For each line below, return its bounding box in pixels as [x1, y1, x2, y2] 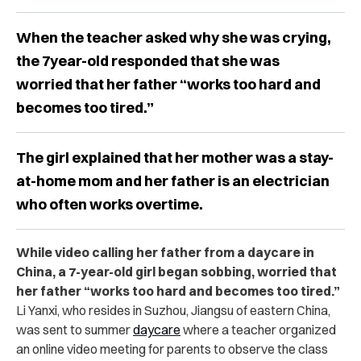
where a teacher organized [180, 322, 336, 338]
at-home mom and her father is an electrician [16, 172, 330, 191]
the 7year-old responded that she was [16, 52, 280, 71]
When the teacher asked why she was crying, [16, 28, 331, 48]
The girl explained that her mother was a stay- [16, 148, 334, 168]
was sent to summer [16, 322, 133, 338]
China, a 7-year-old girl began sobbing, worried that [16, 263, 337, 280]
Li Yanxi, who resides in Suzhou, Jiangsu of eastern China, [16, 302, 330, 319]
